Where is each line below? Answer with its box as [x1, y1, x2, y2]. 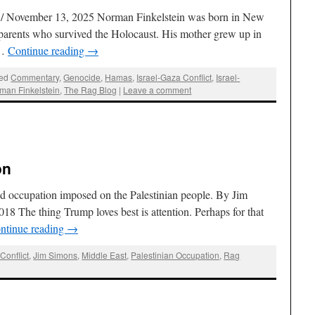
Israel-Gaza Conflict [136, 71, 212, 84]
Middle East [82, 248, 127, 261]
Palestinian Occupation [131, 248, 220, 261]
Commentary [11, 71, 60, 84]
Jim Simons [33, 248, 78, 261]
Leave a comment [123, 84, 192, 96]
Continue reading [8, 43, 87, 58]
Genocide [63, 71, 101, 84]
